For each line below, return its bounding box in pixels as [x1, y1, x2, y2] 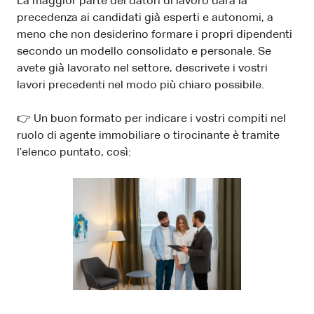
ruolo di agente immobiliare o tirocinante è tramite [17, 130, 280, 142]
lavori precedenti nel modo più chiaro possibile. [17, 79, 264, 91]
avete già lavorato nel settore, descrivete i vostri [17, 62, 268, 74]
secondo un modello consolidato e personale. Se [17, 46, 271, 57]
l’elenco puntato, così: [17, 146, 131, 158]
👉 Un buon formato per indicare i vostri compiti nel [17, 113, 286, 125]
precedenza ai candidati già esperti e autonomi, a [17, 12, 273, 24]
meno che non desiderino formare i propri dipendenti [17, 29, 292, 41]
